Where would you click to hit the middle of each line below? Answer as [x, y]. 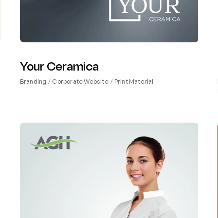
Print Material [134, 82]
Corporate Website [80, 82]
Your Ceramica [59, 67]
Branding [33, 82]
